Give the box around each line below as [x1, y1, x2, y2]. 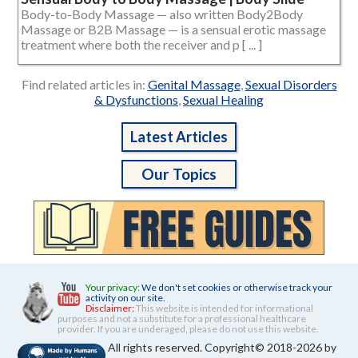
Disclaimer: [86, 301, 134, 314]
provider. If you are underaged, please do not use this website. [58, 322, 319, 335]
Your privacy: [86, 280, 140, 293]
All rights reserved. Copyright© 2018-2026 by [108, 340, 336, 354]
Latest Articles [130, 128, 228, 146]
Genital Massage [147, 77, 241, 93]
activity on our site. [86, 291, 165, 304]
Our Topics [129, 165, 229, 184]
